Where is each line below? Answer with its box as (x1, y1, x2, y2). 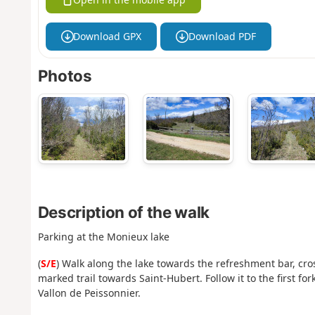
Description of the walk (37, 202, 210, 221)
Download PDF (188, 30, 256, 44)
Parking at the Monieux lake (37, 229, 169, 243)
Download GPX (73, 30, 142, 44)
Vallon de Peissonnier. (37, 286, 141, 300)
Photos (37, 66, 92, 86)
